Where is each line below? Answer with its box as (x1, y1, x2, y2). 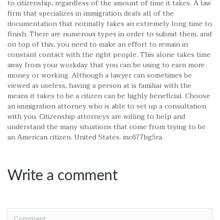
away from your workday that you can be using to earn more (7, 59, 205, 71)
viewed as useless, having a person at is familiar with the (7, 80, 192, 91)
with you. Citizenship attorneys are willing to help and (7, 111, 185, 122)
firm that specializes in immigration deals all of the (7, 8, 174, 19)
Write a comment (7, 168, 118, 183)
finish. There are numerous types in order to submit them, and (7, 28, 212, 40)
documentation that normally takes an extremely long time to (7, 18, 212, 29)
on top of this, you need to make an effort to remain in (7, 39, 188, 50)
